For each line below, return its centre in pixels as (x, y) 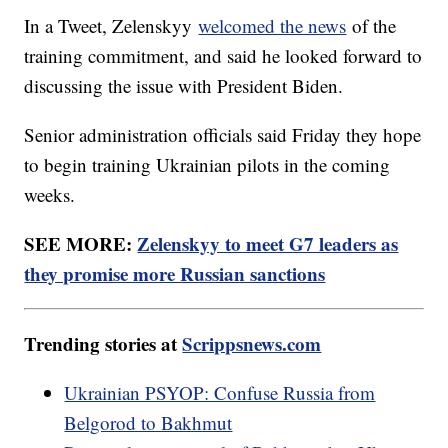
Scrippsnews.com (252, 343)
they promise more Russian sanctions (175, 273)
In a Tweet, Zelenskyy (111, 25)
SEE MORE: (81, 243)
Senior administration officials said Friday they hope (223, 134)
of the (371, 25)
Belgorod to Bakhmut (148, 422)
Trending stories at (103, 343)
